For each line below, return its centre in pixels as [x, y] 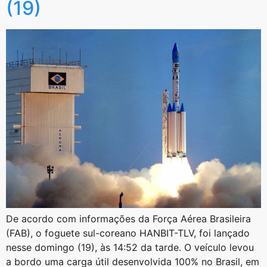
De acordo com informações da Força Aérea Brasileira [128, 219]
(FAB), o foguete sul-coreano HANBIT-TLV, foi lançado [128, 233]
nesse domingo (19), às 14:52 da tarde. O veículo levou [130, 248]
